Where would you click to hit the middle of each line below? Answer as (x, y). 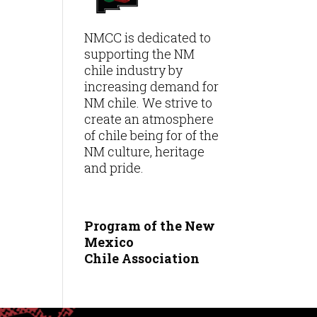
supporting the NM (140, 54)
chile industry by (134, 70)
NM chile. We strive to (149, 103)
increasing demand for (152, 87)
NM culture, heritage (145, 152)
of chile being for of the (152, 136)
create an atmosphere (149, 119)
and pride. (114, 168)
